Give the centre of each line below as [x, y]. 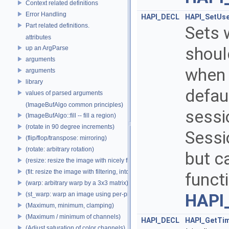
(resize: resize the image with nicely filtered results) [96, 160]
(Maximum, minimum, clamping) [70, 205]
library [34, 82]
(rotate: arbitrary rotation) [60, 149]
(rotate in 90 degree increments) [70, 127]
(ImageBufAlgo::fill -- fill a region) [71, 115]
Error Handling [46, 14]
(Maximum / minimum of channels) [73, 216]
